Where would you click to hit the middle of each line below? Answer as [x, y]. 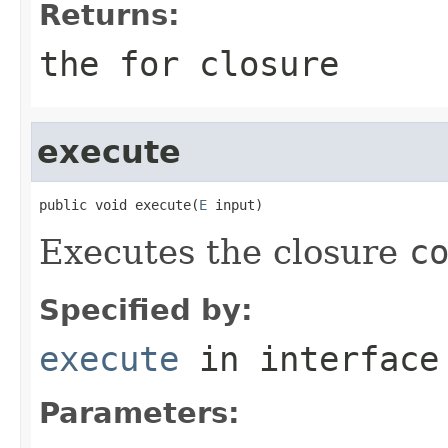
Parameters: [139, 412]
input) [235, 204]
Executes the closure [224, 251]
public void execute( [119, 204]
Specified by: [146, 309]
